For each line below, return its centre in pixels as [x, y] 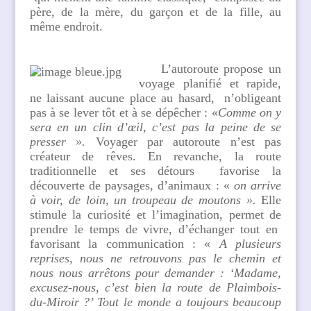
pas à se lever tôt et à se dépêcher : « [124, 112]
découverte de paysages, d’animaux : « [132, 185]
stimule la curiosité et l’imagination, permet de [155, 215]
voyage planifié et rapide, [210, 83]
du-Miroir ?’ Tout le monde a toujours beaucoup [155, 302]
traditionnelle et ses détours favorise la [155, 171]
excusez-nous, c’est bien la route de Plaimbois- [155, 287]
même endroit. [66, 26]
